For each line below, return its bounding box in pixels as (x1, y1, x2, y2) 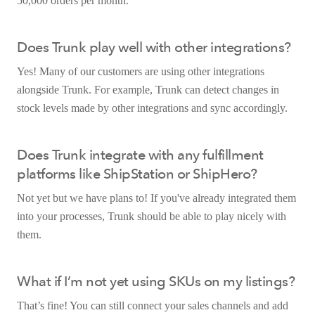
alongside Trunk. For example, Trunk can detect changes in (17, 83, 279, 96)
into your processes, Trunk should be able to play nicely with (17, 210, 286, 222)
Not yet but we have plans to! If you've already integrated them (17, 191, 296, 204)
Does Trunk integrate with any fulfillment (17, 146, 264, 163)
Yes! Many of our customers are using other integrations (17, 65, 264, 77)
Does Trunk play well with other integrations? (17, 38, 291, 56)
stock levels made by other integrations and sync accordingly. (17, 101, 288, 114)
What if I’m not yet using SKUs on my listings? (17, 272, 295, 290)
